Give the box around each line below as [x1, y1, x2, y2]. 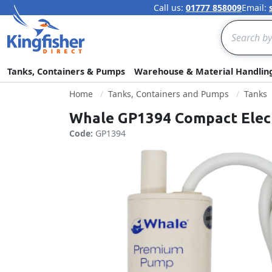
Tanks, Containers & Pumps [7, 66, 125, 77]
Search [220, 20, 252, 33]
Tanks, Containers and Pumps [108, 88, 229, 100]
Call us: [154, 2, 186, 13]
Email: [242, 2, 269, 13]
